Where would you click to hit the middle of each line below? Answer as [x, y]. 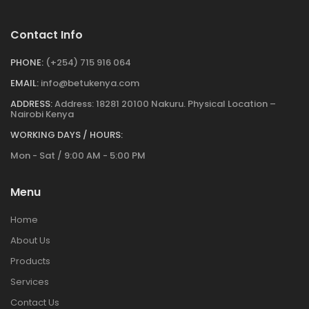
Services [30, 281]
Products [30, 261]
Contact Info [47, 34]
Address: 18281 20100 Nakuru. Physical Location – [165, 103]
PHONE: [27, 62]
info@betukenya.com [90, 83]
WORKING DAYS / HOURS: [67, 134]
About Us [30, 240]
